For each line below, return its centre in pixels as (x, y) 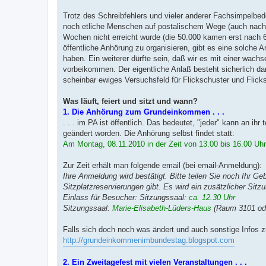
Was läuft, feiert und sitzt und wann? (130, 101)
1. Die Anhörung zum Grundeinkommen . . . (144, 112)
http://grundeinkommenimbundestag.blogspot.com (149, 240)
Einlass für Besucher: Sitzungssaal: (126, 197)
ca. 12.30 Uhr (212, 197)
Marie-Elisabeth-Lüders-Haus (162, 208)
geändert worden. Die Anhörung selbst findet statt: (149, 133)
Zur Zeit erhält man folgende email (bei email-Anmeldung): (162, 165)
